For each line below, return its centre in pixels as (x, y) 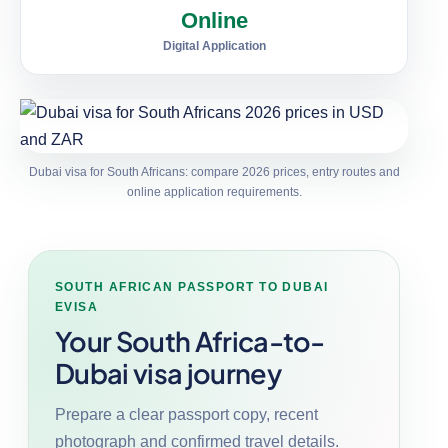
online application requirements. (214, 191)
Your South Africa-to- (190, 340)
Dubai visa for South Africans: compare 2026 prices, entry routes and (214, 171)
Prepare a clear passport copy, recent (186, 414)
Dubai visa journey (168, 372)
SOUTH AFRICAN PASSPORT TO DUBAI (192, 286)
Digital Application (214, 45)
